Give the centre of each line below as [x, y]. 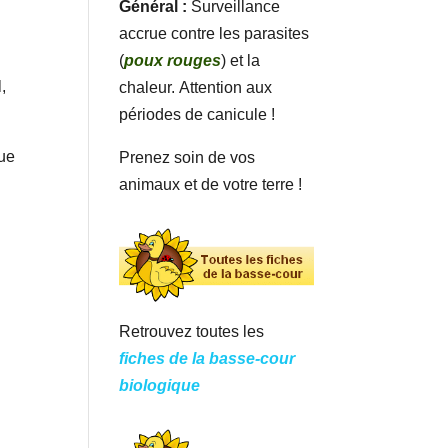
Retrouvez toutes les [192, 332]
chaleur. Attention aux [196, 87]
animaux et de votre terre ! [211, 184]
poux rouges [173, 60]
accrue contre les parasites [214, 33]
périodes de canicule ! [197, 114]
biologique [160, 386]
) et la [241, 60]
